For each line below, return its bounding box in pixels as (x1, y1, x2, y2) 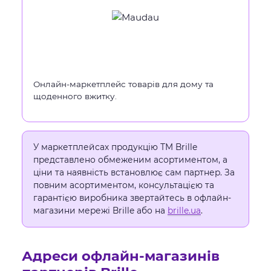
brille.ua (168, 206, 201, 215)
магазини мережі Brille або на (33, 206, 168, 215)
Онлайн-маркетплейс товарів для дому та (33, 79, 214, 89)
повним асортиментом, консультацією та (33, 180, 214, 190)
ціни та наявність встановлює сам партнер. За (33, 168, 235, 177)
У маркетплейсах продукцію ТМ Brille (33, 142, 197, 152)
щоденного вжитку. (33, 91, 117, 101)
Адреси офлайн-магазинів (22, 247, 220, 264)
